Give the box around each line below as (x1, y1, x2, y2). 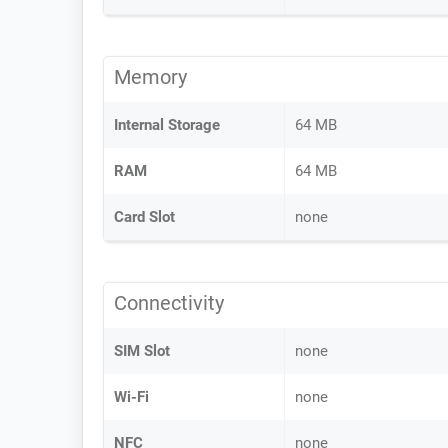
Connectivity (114, 291, 224, 315)
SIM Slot (114, 342, 170, 360)
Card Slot (114, 208, 175, 226)
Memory (114, 65, 187, 89)
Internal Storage (114, 116, 220, 134)
